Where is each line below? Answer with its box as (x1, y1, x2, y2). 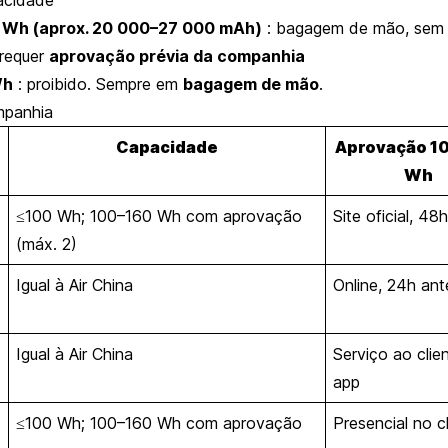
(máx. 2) (15, 233, 77, 254)
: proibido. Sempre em (13, 73, 183, 94)
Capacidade (116, 136, 218, 157)
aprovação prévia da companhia (49, 45, 305, 66)
